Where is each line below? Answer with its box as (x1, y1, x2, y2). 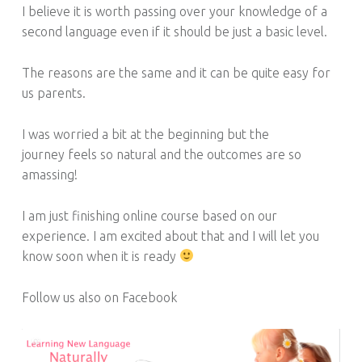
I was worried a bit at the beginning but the (21, 126, 269, 141)
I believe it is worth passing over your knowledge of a (21, 4, 327, 19)
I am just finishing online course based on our (21, 208, 277, 223)
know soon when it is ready (21, 248, 179, 263)
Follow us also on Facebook (21, 289, 177, 305)
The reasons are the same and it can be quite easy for (21, 65, 330, 80)
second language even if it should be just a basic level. (21, 24, 327, 40)
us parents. (21, 85, 86, 100)
